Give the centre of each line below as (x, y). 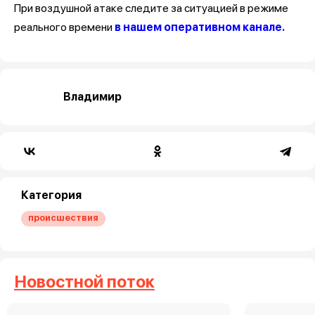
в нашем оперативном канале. (200, 27)
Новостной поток (84, 281)
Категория (51, 195)
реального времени (64, 27)
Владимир (92, 96)
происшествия (63, 217)
